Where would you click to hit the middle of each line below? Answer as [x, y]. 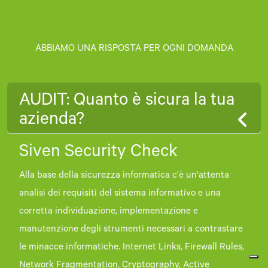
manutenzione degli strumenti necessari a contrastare [131, 230]
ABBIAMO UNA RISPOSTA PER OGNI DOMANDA [134, 50]
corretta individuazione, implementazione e [109, 212]
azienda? [52, 121]
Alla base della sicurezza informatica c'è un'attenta [124, 176]
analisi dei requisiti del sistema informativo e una [120, 194]
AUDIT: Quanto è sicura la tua [127, 102]
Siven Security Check [98, 153]
